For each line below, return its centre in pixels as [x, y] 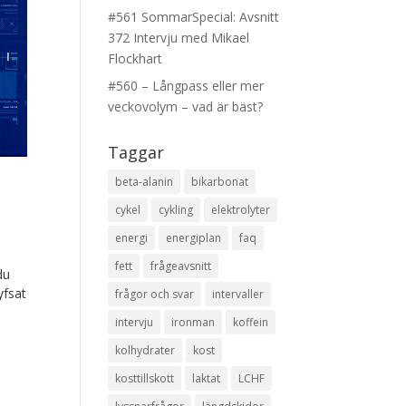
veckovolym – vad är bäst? [186, 106]
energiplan [194, 238]
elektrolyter [241, 210]
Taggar [136, 152]
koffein [251, 322]
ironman [193, 322]
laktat [207, 378]
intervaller [238, 294]
